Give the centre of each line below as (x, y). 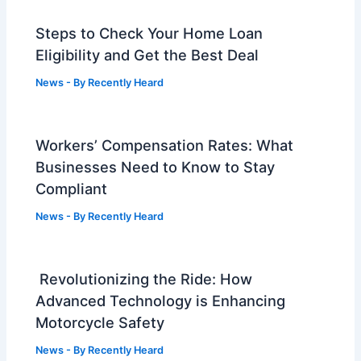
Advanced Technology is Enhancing (161, 300)
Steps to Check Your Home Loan (149, 33)
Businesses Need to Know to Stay (156, 166)
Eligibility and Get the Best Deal (147, 54)
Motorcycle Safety (100, 322)
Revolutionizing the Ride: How (144, 278)
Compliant (72, 188)
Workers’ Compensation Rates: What (165, 145)
